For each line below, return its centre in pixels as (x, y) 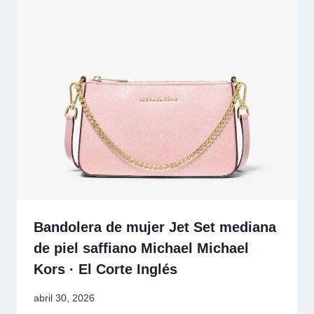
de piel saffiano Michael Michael (141, 248)
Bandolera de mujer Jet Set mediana (155, 227)
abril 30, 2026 (64, 298)
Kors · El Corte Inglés (105, 269)
